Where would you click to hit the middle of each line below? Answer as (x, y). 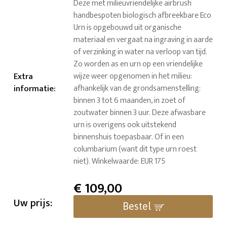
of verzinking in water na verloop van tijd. (141, 52)
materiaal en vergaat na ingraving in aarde (143, 40)
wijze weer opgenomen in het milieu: (133, 77)
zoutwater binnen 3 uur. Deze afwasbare (140, 113)
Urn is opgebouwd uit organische (128, 28)
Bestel (137, 206)
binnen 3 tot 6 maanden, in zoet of (130, 101)
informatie (34, 89)
